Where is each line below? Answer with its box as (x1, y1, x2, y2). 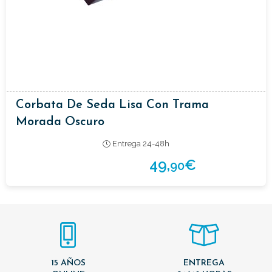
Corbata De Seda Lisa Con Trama (16, 98, 209, 111)
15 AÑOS (50, 258, 86, 268)
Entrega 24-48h (110, 138, 169, 148)
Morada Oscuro (16, 115, 104, 128)
